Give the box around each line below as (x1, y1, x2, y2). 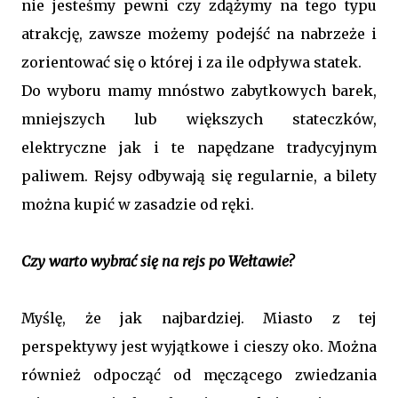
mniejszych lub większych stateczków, (21, 110, 377, 128)
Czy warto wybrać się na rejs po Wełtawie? (21, 252, 294, 270)
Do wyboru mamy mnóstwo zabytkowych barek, (21, 82, 377, 99)
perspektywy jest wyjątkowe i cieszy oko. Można (21, 338, 377, 355)
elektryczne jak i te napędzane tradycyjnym (21, 139, 377, 156)
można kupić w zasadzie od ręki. (21, 195, 254, 213)
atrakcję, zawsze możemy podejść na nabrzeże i (21, 25, 377, 43)
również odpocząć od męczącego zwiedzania (21, 366, 377, 384)
